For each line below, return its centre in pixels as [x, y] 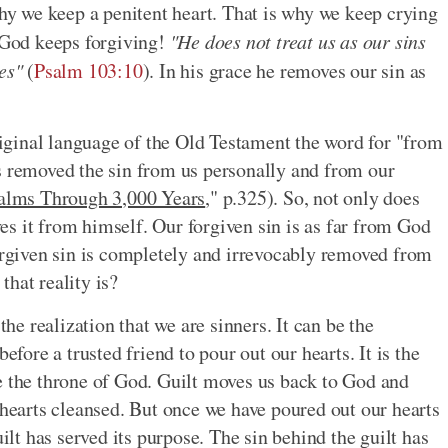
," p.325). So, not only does [312, 198]
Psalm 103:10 [88, 71]
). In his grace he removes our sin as [284, 71]
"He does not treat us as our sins [298, 41]
